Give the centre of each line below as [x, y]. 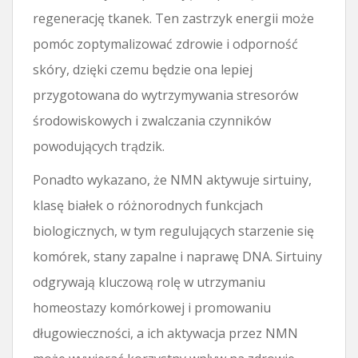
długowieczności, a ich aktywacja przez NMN [165, 333]
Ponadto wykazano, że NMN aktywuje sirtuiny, [172, 179]
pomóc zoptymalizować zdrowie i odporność [165, 44]
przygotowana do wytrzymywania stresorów [165, 95]
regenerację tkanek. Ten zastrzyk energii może [173, 18]
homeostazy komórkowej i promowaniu [152, 307]
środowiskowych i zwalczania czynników [152, 120]
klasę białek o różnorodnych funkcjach [148, 205]
